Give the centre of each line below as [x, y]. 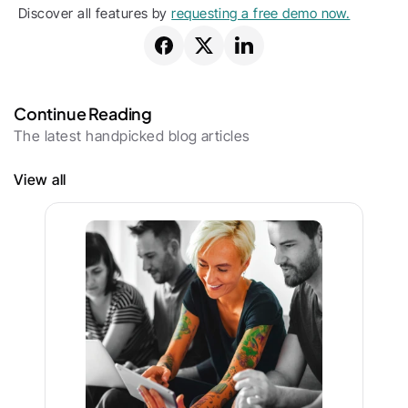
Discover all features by [95, 13]
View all [40, 179]
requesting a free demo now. [261, 13]
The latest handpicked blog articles [132, 136]
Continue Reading [83, 113]
